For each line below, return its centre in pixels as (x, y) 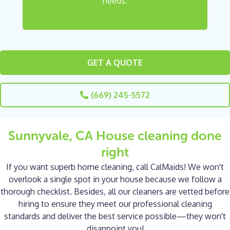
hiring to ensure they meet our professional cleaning (115, 204)
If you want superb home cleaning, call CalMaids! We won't (115, 167)
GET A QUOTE (115, 63)
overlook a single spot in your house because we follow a (115, 179)
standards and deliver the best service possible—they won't (115, 216)
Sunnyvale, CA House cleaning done (115, 136)
